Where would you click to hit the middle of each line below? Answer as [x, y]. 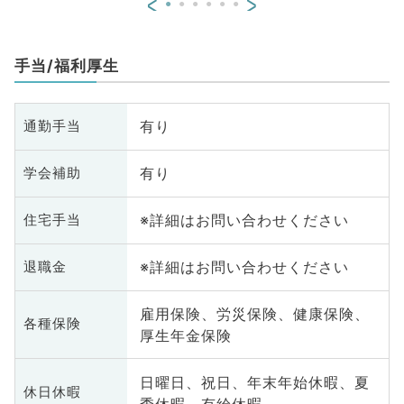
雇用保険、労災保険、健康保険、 [254, 313]
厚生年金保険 [185, 335]
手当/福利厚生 [66, 65]
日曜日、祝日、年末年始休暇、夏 [254, 382]
